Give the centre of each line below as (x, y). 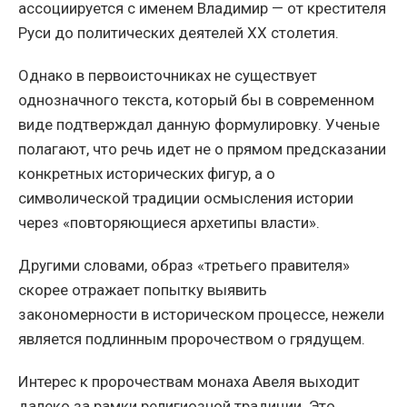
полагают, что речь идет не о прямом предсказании (202, 149)
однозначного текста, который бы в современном (196, 100)
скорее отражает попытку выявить (143, 290)
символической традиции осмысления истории (186, 199)
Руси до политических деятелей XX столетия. (179, 33)
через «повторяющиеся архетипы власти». (169, 223)
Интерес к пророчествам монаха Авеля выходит (189, 382)
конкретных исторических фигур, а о (147, 174)
